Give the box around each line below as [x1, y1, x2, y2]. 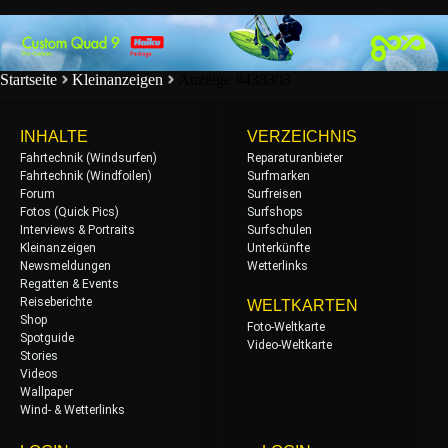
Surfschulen [247, 222, 312, 237]
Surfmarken [247, 168, 310, 183]
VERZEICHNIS [247, 127, 357, 145]
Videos [20, 366, 58, 381]
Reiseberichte [20, 294, 92, 309]
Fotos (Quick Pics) [20, 204, 119, 219]
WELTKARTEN [247, 296, 358, 314]
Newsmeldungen [20, 258, 111, 273]
